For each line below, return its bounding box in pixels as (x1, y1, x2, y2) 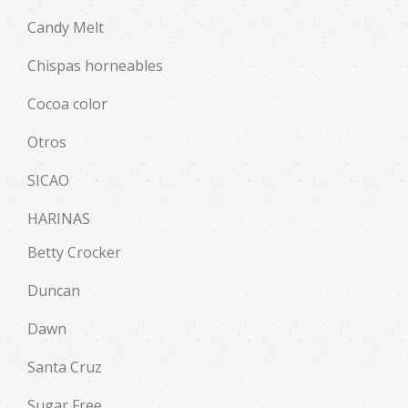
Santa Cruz (27, 356, 102, 377)
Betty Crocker (27, 241, 121, 262)
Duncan (27, 280, 80, 301)
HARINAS (27, 208, 90, 229)
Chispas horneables (27, 55, 163, 76)
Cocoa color (27, 93, 107, 114)
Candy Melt (27, 16, 104, 37)
